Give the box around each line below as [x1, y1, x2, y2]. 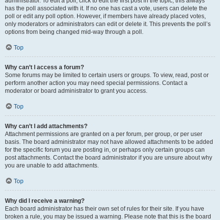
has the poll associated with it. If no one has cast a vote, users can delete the [5, 5, 207, 12]
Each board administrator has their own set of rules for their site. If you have [5, 205, 204, 212]
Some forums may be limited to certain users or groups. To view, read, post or [5, 72, 209, 79]
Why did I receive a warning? [5, 197, 84, 204]
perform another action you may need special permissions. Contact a [5, 80, 188, 86]
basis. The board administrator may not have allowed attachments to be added [5, 138, 213, 145]
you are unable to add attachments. [5, 162, 99, 169]
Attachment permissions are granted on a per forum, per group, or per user [5, 131, 202, 137]
